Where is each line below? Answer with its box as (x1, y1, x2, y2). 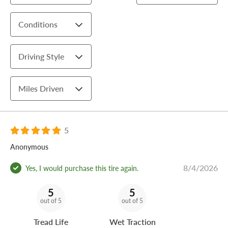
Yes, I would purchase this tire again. (25, 162, 138, 173)
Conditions (18, 18, 58, 31)
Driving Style (18, 50, 64, 63)
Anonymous (10, 141, 48, 152)
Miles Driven (18, 82, 64, 95)
